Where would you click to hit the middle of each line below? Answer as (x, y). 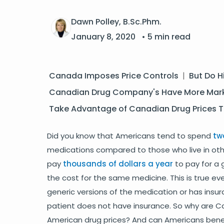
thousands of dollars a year (118, 164)
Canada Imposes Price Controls (114, 76)
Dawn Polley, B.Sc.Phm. (116, 22)
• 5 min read (166, 37)
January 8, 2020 (104, 37)
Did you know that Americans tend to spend (130, 136)
